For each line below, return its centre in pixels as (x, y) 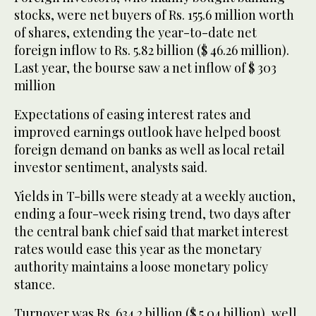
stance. (35, 285)
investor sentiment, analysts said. (111, 168)
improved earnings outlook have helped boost (147, 132)
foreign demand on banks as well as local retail (150, 150)
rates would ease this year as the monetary (138, 249)
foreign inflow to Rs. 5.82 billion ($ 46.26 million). (152, 50)
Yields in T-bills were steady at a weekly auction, (155, 196)
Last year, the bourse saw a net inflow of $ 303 (145, 68)
